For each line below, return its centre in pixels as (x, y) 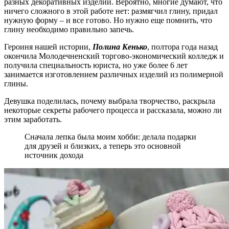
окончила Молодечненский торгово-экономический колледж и (114, 56)
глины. (16, 83)
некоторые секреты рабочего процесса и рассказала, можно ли (113, 110)
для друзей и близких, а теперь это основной (103, 146)
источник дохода (54, 155)
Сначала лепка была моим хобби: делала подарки (110, 136)
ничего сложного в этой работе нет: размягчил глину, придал (111, 11)
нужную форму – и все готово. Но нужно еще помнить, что (108, 20)
